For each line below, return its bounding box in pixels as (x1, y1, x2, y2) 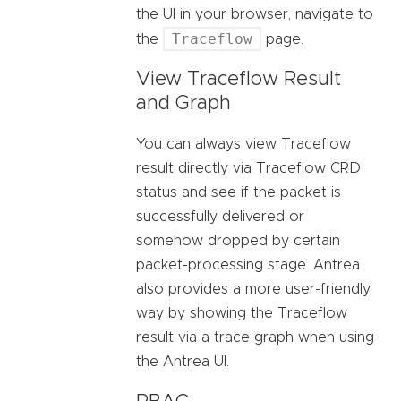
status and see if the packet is (136, 185, 341, 200)
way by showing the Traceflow (136, 306, 347, 321)
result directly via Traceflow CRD (136, 161, 361, 176)
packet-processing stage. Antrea (136, 258, 360, 273)
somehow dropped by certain (136, 234, 340, 249)
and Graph (136, 94, 231, 115)
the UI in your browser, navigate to (136, 6, 373, 21)
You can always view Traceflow (136, 137, 351, 152)
